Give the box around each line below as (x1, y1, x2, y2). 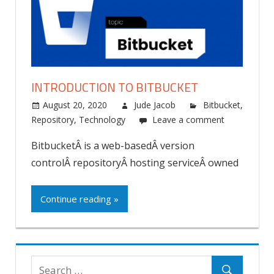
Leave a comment (152, 114, 225, 126)
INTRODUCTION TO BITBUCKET (31, 78, 198, 97)
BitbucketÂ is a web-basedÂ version (31, 139, 194, 153)
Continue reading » (40, 192, 119, 205)
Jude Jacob (134, 99, 176, 111)
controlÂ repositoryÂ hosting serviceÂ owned (31, 156, 239, 170)
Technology (79, 114, 125, 126)
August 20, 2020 (43, 99, 108, 111)
